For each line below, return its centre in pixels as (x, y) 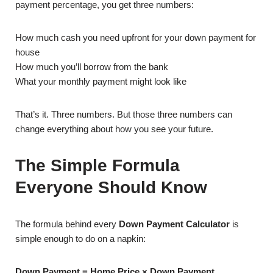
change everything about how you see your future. (114, 129)
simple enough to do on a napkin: (80, 239)
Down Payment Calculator (174, 224)
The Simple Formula (97, 165)
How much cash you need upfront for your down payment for (136, 37)
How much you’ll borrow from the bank (92, 67)
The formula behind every (67, 224)
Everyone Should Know (111, 187)
